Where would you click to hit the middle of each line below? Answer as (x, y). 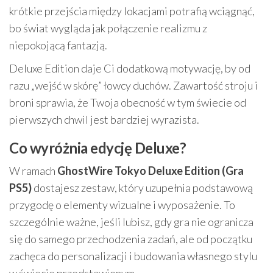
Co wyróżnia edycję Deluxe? (98, 148)
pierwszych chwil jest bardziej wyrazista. (104, 120)
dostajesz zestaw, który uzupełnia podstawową (142, 188)
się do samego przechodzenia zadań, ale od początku (131, 239)
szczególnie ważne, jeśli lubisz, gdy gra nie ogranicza (131, 222)
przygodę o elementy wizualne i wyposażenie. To (122, 205)
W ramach (33, 171)
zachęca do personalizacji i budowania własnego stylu (133, 256)
